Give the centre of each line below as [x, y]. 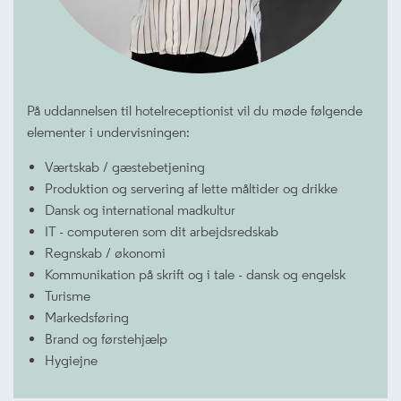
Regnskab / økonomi [105, 253]
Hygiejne [71, 360]
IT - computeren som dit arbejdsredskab [162, 231]
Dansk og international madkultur [140, 210]
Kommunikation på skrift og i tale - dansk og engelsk [195, 274]
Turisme [68, 296]
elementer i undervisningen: [108, 132]
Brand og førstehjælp [106, 339]
